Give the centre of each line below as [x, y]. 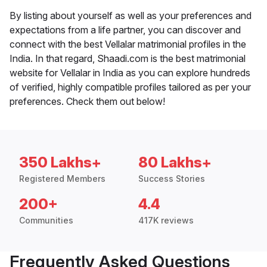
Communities [46, 221]
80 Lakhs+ [175, 163]
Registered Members [62, 179]
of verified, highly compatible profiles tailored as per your [130, 87]
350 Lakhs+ [60, 163]
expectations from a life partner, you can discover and [125, 30]
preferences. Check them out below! [87, 102]
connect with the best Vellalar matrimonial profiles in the [128, 44]
